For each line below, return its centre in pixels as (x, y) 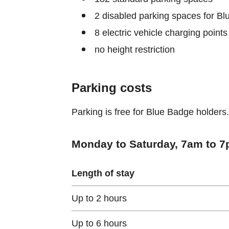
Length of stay (103, 173)
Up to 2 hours (99, 198)
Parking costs (111, 87)
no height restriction (134, 49)
